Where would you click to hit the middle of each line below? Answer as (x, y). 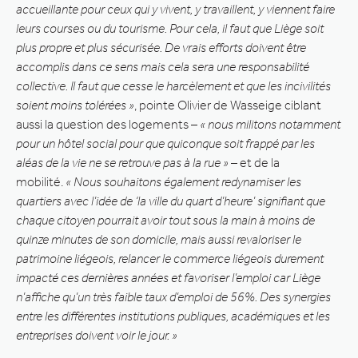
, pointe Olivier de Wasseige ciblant (228, 105)
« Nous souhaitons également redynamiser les (183, 181)
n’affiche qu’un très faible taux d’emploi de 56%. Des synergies (173, 296)
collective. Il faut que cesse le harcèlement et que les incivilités (173, 86)
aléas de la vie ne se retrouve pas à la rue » (122, 162)
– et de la (254, 162)
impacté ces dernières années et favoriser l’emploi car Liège (168, 277)
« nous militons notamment (270, 124)
